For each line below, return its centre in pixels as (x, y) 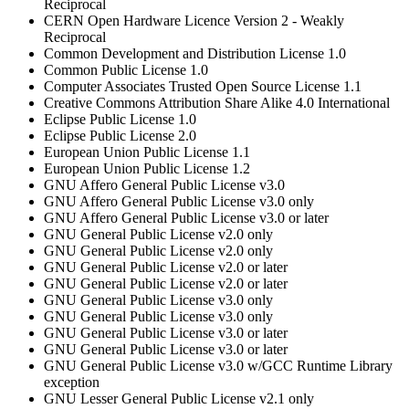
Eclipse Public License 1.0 (120, 120)
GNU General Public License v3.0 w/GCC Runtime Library (218, 366)
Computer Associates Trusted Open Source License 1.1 (203, 87)
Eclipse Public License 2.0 (120, 136)
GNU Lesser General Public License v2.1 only (179, 399)
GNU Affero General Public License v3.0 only (179, 202)
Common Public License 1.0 (126, 70)
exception (72, 383)
